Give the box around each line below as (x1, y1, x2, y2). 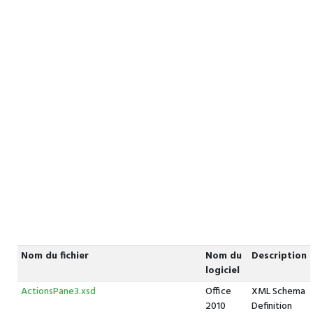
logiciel (205, 263, 240, 279)
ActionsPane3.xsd (20, 284, 96, 300)
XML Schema (251, 284, 305, 300)
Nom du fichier (20, 248, 89, 264)
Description (251, 248, 307, 264)
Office (205, 284, 231, 300)
